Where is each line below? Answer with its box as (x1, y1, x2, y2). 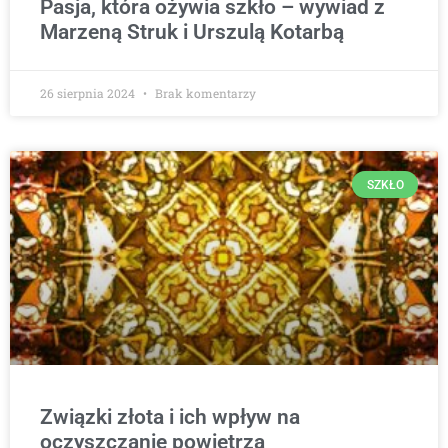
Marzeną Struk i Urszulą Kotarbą (40, 20, 344, 45)
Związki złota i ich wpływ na (40, 405, 300, 430)
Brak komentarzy (152, 85, 256, 102)
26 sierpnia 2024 (40, 85, 138, 102)
